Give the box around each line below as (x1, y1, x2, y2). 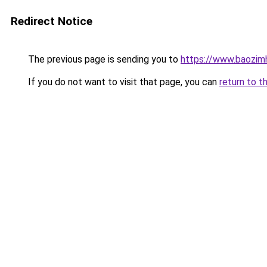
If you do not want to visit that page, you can (26, 76, 219, 88)
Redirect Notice (11, 14, 92, 28)
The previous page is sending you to (26, 54, 181, 65)
